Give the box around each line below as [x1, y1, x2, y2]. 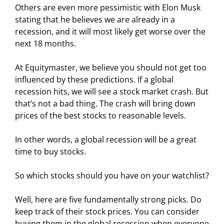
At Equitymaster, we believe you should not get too [15, 61, 206, 73]
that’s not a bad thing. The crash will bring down [15, 97, 195, 109]
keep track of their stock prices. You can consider [15, 205, 199, 217]
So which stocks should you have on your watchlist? [15, 169, 209, 181]
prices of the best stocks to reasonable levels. [15, 109, 186, 121]
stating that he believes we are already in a [15, 13, 175, 25]
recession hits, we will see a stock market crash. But [15, 85, 208, 97]
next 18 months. [15, 37, 76, 49]
